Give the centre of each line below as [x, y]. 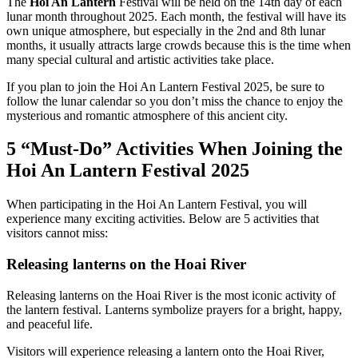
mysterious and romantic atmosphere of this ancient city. [147, 115]
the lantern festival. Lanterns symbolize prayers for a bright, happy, [174, 309]
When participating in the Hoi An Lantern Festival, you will [157, 205]
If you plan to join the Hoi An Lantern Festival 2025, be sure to [165, 86]
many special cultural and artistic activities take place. [140, 59]
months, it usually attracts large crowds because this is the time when [179, 45]
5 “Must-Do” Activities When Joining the [175, 149]
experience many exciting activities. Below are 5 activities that [163, 219]
